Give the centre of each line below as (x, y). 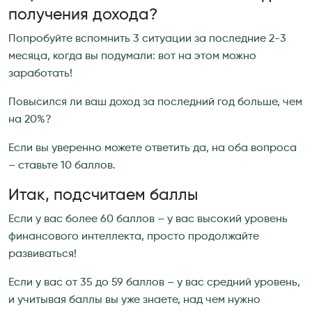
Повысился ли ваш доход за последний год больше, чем (155, 102)
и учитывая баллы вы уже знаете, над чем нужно (134, 300)
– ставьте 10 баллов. (62, 165)
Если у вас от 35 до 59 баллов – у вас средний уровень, (154, 282)
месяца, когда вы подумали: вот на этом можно (132, 56)
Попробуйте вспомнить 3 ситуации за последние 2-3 (147, 39)
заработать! (40, 73)
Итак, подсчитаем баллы (103, 195)
